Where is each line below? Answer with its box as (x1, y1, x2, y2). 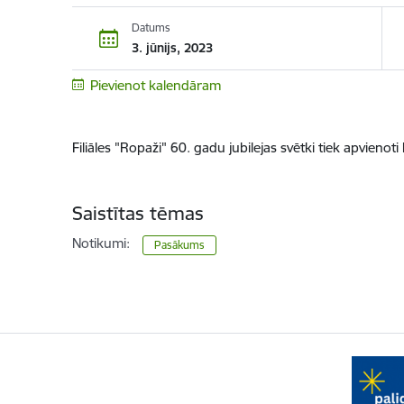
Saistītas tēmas (71, 201, 204, 225)
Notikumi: (71, 234, 130, 252)
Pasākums (153, 238, 205, 252)
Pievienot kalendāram (90, 77, 221, 94)
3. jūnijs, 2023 (131, 39, 213, 56)
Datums (131, 20, 170, 34)
